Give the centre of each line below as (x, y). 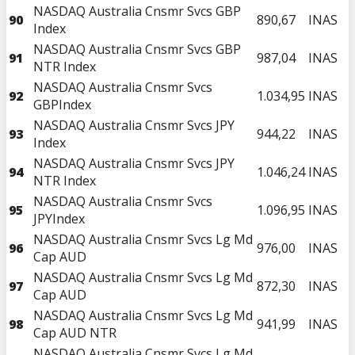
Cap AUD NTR (75, 332)
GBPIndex (62, 104)
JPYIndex (59, 218)
